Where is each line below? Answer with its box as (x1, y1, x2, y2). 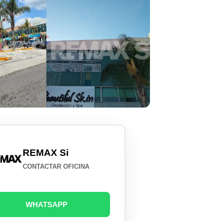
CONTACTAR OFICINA (23, 163, 90, 171)
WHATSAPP (26, 200, 68, 209)
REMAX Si (23, 147, 69, 158)
